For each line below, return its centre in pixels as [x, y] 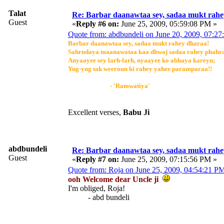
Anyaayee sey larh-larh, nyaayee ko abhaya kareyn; [141, 60]
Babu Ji [136, 112]
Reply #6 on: [97, 23]
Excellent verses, [95, 112]
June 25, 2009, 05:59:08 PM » [168, 23]
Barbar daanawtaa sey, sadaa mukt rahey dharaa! [138, 43]
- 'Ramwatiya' [109, 85]
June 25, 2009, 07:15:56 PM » [168, 159]
